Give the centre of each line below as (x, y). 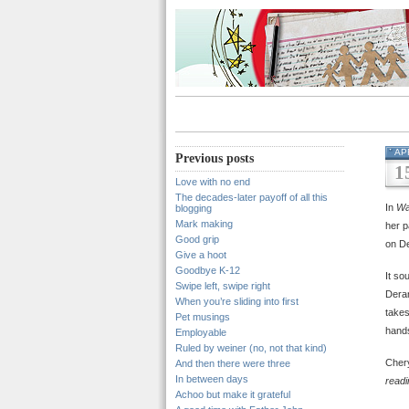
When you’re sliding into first (237, 301)
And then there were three (233, 363)
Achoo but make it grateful (233, 394)
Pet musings (203, 317)
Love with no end (213, 182)
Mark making (204, 224)
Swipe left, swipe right (223, 286)
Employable (201, 332)
